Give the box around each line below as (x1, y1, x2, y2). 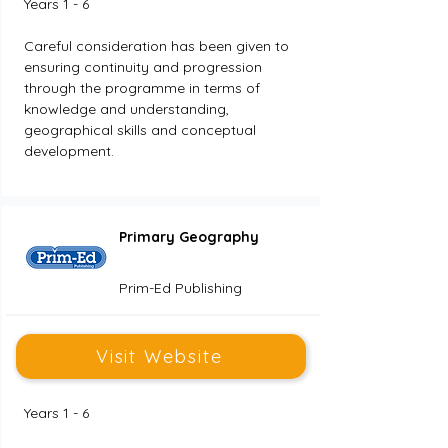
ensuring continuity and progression (23, 58, 266, 76)
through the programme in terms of (23, 79, 264, 97)
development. (23, 142, 114, 160)
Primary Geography (118, 228, 259, 246)
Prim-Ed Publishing (118, 279, 242, 297)
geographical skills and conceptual (23, 121, 260, 139)
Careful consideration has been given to (23, 37, 293, 55)
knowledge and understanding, (23, 100, 233, 118)
